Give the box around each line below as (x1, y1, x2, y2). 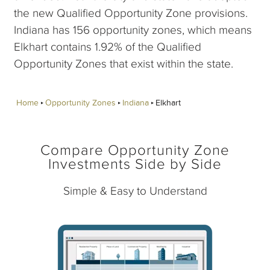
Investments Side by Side (48, 156, 222, 172)
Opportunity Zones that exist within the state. (14, 57, 234, 71)
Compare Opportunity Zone (40, 142, 230, 159)
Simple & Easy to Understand (63, 184, 207, 198)
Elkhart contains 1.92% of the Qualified (14, 40, 202, 54)
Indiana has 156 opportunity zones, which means (14, 24, 253, 37)
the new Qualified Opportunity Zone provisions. (14, 7, 248, 20)
